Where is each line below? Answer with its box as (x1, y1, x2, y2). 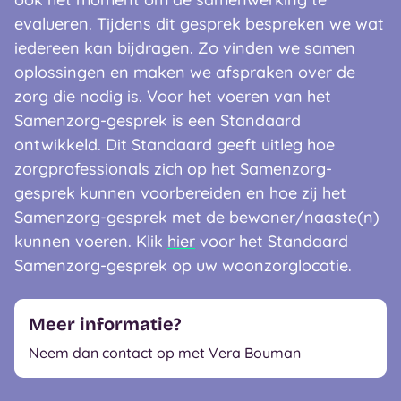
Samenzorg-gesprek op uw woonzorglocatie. (14, 255, 352, 276)
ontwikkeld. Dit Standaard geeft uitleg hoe (14, 134, 335, 155)
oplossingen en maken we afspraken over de (14, 62, 355, 82)
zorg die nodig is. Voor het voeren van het (14, 86, 331, 107)
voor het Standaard (195, 231, 348, 252)
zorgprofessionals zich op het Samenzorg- (14, 158, 332, 179)
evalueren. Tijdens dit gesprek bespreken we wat (14, 13, 384, 34)
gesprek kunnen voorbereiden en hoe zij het (14, 183, 346, 203)
